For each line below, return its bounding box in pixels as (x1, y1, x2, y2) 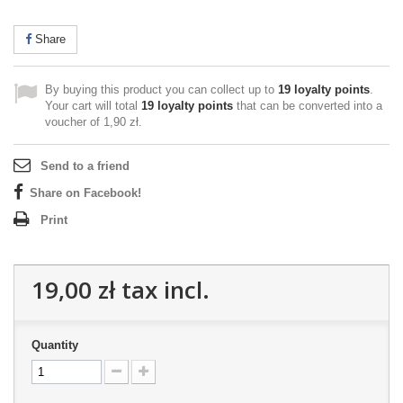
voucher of (45, 115, 103, 129)
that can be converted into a (233, 99, 382, 112)
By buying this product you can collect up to (45, 83, 278, 96)
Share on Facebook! (30, 186, 141, 200)
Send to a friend (40, 159, 130, 173)
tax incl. (115, 273, 210, 306)
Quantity (31, 338, 78, 352)
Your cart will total (45, 99, 141, 112)
